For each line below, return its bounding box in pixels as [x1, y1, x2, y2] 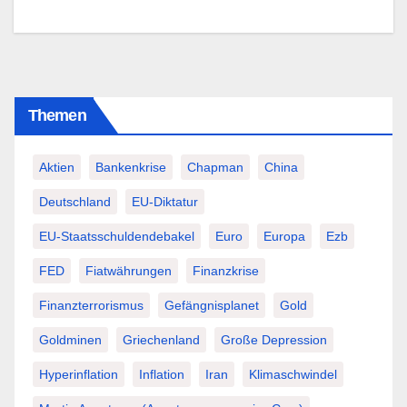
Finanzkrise [193, 263, 259, 279]
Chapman [187, 160, 243, 175]
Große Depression [221, 333, 327, 348]
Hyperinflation [39, 367, 118, 382]
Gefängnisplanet [164, 298, 259, 313]
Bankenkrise [95, 160, 166, 175]
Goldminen [39, 333, 102, 348]
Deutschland [39, 194, 111, 210]
